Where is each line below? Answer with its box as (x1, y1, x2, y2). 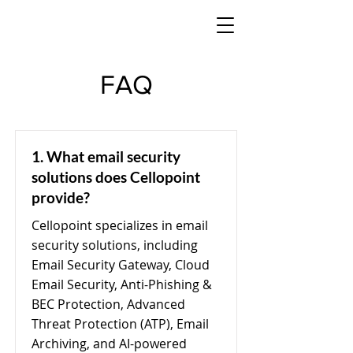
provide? (32, 188, 90, 206)
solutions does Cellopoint (32, 168, 200, 186)
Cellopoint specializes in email (32, 217, 208, 234)
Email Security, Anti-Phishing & (32, 276, 212, 293)
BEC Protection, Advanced (32, 295, 185, 313)
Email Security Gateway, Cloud (32, 256, 210, 273)
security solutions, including (32, 236, 198, 254)
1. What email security (32, 147, 180, 165)
